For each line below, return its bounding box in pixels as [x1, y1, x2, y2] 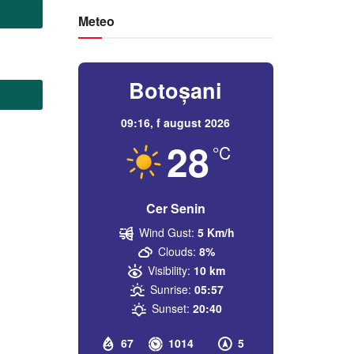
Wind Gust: [138, 224, 194, 240]
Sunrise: [149, 281, 191, 297]
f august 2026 [156, 114, 231, 130]
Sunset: [151, 299, 190, 316]
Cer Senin [145, 198, 205, 217]
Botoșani [129, 74, 223, 105]
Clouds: [158, 243, 197, 259]
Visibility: [148, 262, 191, 278]
